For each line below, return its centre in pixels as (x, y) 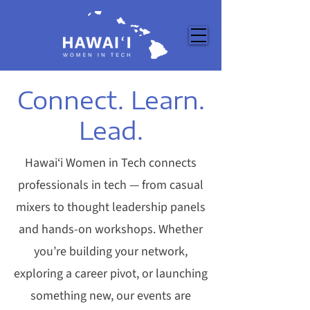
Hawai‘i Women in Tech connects (111, 163)
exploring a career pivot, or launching (111, 274)
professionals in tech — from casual (111, 185)
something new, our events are (111, 296)
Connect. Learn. (111, 100)
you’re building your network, (111, 252)
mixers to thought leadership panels (111, 207)
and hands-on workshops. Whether (111, 229)
